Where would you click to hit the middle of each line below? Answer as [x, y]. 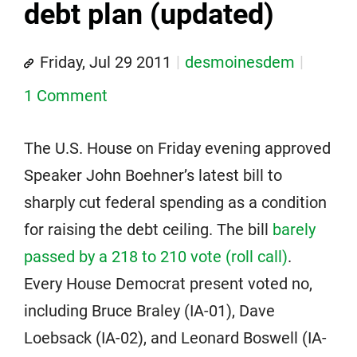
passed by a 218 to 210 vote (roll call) [156, 257]
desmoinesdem [240, 62]
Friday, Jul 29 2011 [106, 62]
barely [294, 229]
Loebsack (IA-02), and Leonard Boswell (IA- [175, 338]
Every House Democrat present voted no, [168, 284]
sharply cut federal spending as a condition [175, 202]
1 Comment [66, 96]
